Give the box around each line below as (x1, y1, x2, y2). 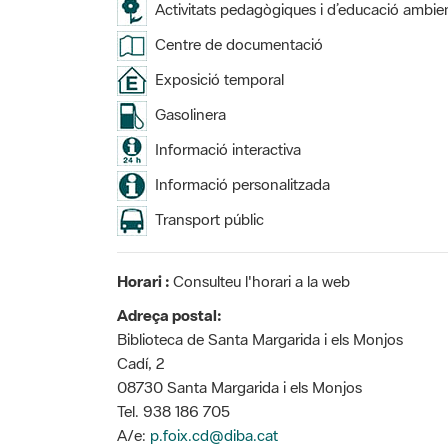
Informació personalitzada (147, 173, 330, 194)
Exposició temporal (147, 68, 284, 89)
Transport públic (147, 208, 264, 229)
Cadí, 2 (117, 352, 164, 373)
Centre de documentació (147, 33, 323, 54)
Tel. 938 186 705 (117, 400, 230, 421)
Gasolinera (147, 103, 226, 124)
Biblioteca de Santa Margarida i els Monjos (117, 328, 403, 349)
